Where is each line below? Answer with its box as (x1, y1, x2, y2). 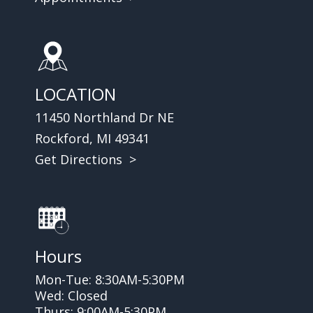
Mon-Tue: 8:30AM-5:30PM (35, 270, 184, 288)
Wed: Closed (35, 286, 108, 304)
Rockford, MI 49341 (35, 129, 150, 147)
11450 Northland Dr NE (35, 108, 174, 126)
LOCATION (35, 82, 116, 105)
